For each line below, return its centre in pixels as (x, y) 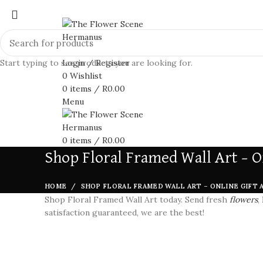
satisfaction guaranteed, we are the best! (124, 213)
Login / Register (96, 63)
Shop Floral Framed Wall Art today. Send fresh (137, 200)
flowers (244, 200)
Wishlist (86, 76)
